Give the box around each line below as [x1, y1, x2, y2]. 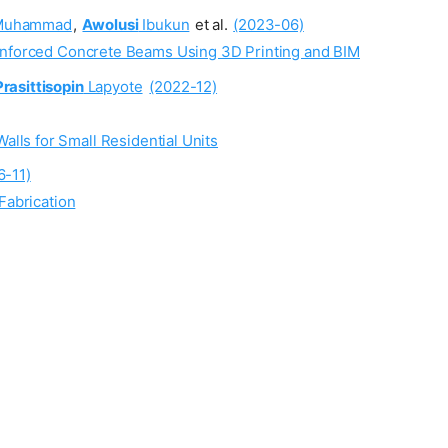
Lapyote [83, 76, 143, 96]
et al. [190, 14, 232, 34]
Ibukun [138, 14, 190, 34]
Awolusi [82, 14, 139, 34]
